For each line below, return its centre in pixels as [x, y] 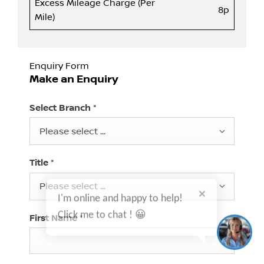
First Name [55, 218]
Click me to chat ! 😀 [102, 193]
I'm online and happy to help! [120, 176]
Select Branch [61, 108]
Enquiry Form [59, 66]
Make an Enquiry [74, 79]
